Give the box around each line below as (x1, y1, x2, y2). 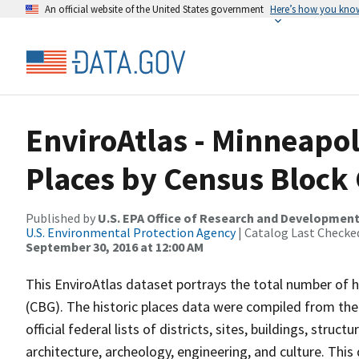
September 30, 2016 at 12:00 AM (26, 239, 204, 255)
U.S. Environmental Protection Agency (26, 224, 236, 240)
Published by (26, 210, 98, 226)
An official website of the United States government (45, 2, 264, 15)
